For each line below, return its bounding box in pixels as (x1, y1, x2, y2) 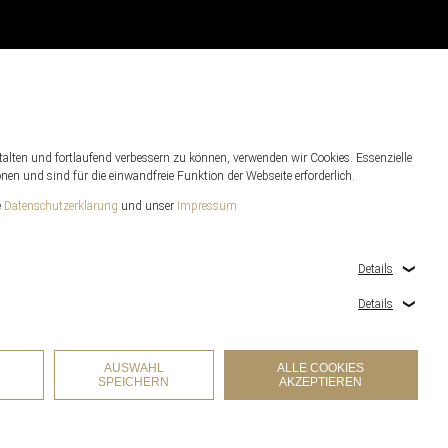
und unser (118, 199, 177, 213)
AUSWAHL (103, 361, 164, 375)
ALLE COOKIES (277, 361, 365, 375)
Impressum (177, 199, 237, 213)
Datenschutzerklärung (4, 199, 118, 213)
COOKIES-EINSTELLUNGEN (283, 411, 442, 425)
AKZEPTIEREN (279, 375, 363, 389)
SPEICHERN (98, 375, 170, 389)
